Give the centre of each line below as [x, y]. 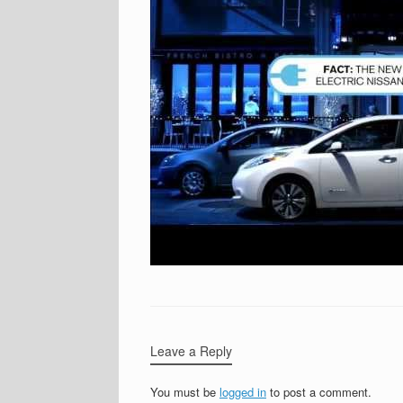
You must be [185, 392]
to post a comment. [319, 392]
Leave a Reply [191, 351]
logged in [243, 392]
